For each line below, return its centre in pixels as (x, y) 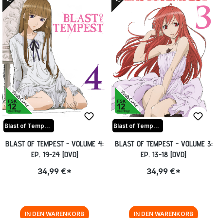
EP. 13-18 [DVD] (163, 154)
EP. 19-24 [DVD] (54, 154)
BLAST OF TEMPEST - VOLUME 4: (54, 144)
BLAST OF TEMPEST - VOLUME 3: (163, 144)
